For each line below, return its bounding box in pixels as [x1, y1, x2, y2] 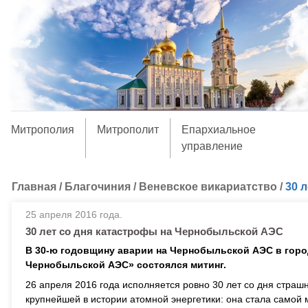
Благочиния [65, 181, 131, 192]
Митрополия [10, 124, 74, 135]
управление [181, 140, 243, 152]
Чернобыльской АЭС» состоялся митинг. [25, 259, 226, 270]
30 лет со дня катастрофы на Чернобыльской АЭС [25, 225, 283, 237]
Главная [12, 181, 56, 192]
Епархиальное [181, 124, 256, 135]
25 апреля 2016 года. [25, 209, 122, 220]
